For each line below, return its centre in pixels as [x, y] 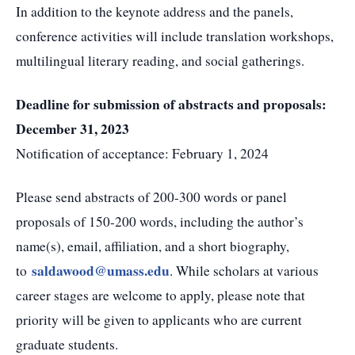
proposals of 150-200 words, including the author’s [160, 221]
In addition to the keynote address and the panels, [155, 11]
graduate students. [67, 344]
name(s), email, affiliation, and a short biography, [153, 246]
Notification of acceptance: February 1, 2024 [142, 153]
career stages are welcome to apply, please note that [160, 295]
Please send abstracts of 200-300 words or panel [151, 197]
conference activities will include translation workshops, [175, 36]
